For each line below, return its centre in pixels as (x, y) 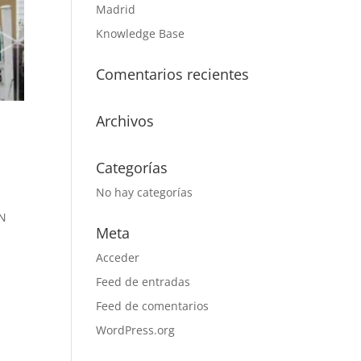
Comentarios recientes (173, 74)
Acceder (118, 257)
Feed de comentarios (153, 306)
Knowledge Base (141, 33)
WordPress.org (136, 330)
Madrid (116, 9)
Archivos (125, 121)
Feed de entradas (143, 282)
